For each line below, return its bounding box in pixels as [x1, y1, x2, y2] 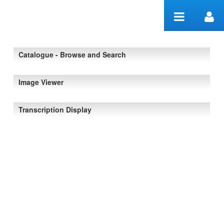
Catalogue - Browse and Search [18, 49, 126, 59]
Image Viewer [18, 77, 63, 87]
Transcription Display [18, 104, 91, 114]
